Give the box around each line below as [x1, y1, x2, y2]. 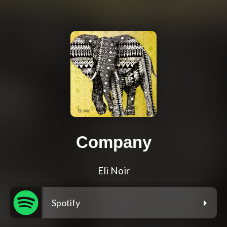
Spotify [52, 197, 80, 209]
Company [75, 133, 152, 152]
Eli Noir [97, 165, 130, 177]
